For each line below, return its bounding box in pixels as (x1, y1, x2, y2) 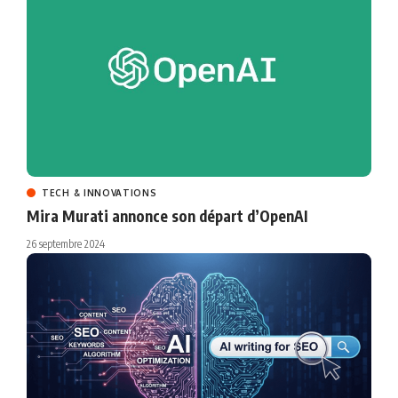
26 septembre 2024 (27, 237, 105, 251)
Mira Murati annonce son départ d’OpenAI (27, 206, 307, 227)
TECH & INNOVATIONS (42, 187, 157, 199)
